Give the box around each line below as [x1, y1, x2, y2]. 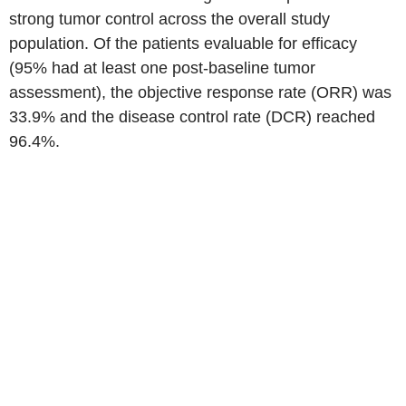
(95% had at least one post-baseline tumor [9, 59, 315, 77]
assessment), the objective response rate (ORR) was [9, 83, 391, 101]
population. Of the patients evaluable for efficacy [9, 34, 357, 53]
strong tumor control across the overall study [9, 10, 330, 28]
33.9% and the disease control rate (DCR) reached [9, 108, 375, 126]
